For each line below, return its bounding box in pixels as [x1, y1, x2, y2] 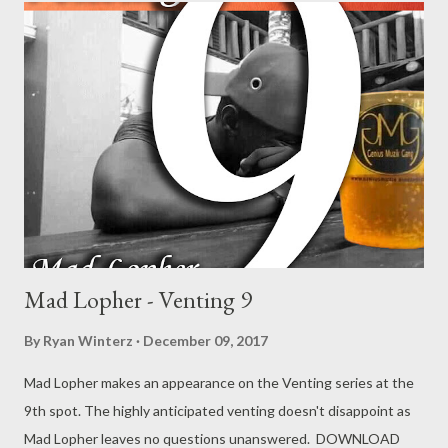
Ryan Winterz [43, 332, 133, 350]
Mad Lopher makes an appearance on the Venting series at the [24, 374, 414, 392]
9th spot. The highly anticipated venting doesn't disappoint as [24, 402, 411, 420]
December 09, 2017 [143, 332, 268, 350]
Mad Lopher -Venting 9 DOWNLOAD [24, 12, 253, 30]
